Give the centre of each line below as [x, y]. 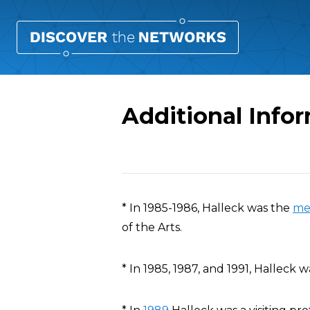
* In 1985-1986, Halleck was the [207, 208]
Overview [170, 184]
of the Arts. [152, 227]
